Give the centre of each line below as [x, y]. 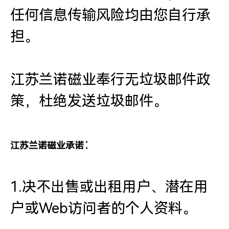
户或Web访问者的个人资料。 [104, 208]
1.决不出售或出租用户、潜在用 [109, 187]
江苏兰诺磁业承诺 [47, 145]
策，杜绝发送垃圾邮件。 [89, 101]
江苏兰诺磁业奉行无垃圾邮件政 [110, 79]
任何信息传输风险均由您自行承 [110, 15]
